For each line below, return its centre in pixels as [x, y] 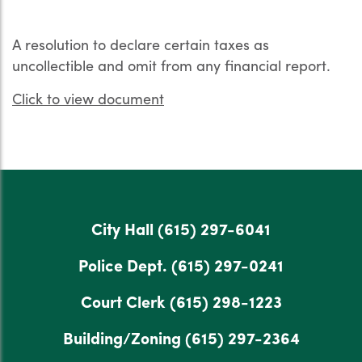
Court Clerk [125, 301]
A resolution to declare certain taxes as [141, 44]
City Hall [124, 228]
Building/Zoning [124, 337]
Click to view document [88, 98]
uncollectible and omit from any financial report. [171, 65]
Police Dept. [125, 265]
